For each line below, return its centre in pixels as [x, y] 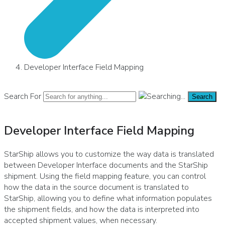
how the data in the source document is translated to [96, 188]
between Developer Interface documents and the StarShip [106, 165]
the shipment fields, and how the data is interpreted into [102, 210]
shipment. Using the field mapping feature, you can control [105, 177]
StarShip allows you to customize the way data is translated [109, 154]
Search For [23, 96]
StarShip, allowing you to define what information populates [108, 199]
